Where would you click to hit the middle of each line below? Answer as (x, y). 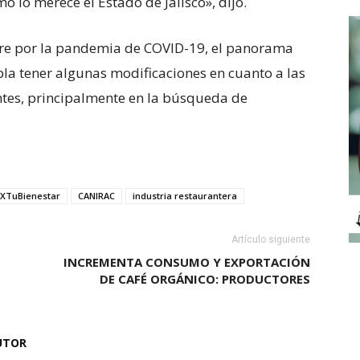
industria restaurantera (185, 196)
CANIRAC (96, 196)
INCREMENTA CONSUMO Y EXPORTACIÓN (187, 262)
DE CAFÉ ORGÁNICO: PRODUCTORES (205, 279)
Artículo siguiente (271, 240)
